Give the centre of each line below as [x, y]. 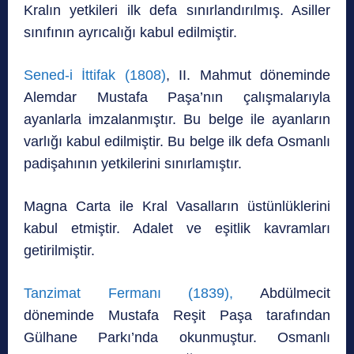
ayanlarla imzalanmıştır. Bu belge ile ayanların [177, 120]
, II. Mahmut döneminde [248, 75]
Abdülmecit [282, 294]
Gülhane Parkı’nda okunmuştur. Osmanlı [177, 338]
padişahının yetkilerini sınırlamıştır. [133, 164]
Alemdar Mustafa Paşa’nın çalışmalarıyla [177, 98]
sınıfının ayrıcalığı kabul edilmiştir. [130, 33]
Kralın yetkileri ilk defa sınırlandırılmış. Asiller [177, 11]
